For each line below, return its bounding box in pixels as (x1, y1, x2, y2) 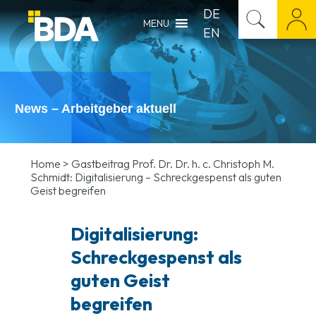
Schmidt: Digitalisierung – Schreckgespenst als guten (30, 170, 281, 184)
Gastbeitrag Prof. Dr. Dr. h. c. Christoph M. (71, 157, 274, 171)
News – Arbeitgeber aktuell (15, 101, 176, 116)
